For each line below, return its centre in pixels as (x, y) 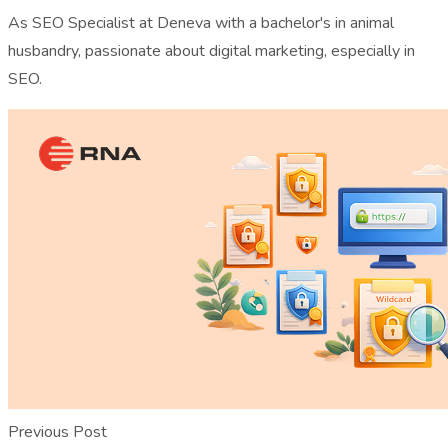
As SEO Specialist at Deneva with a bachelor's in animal (201, 22)
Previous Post (57, 431)
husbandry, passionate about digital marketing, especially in (211, 50)
